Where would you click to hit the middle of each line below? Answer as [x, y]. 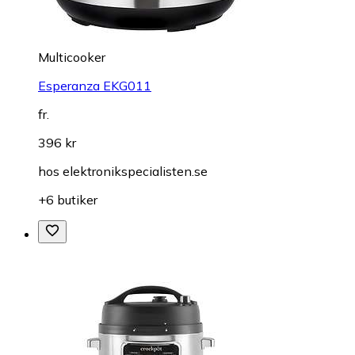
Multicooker [72, 57]
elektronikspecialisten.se [135, 172]
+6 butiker [68, 200]
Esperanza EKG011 [95, 86]
